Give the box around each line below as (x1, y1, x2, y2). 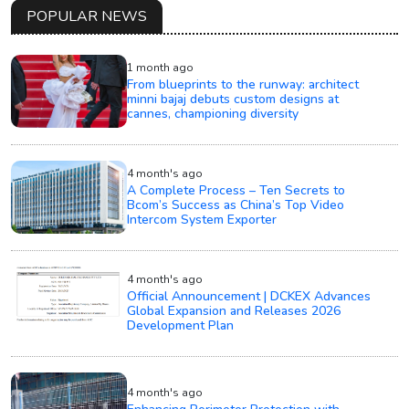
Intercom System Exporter (127, 210, 278, 228)
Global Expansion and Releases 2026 (127, 301, 341, 320)
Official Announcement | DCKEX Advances (127, 287, 372, 305)
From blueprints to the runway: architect (127, 75, 360, 93)
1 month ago (127, 59, 194, 75)
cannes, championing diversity (127, 104, 299, 122)
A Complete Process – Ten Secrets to (127, 181, 346, 199)
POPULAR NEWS (26, 5, 147, 26)
